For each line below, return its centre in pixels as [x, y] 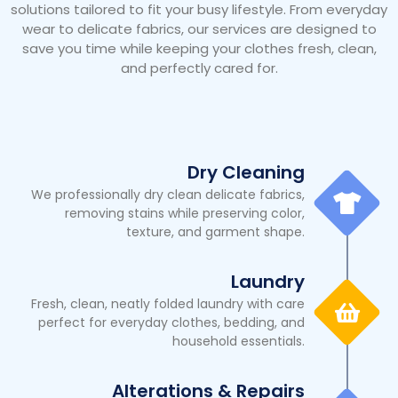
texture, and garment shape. [215, 232]
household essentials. [239, 342]
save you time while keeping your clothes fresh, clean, [199, 48]
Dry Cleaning [246, 173]
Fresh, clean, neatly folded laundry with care [168, 304]
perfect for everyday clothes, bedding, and [171, 323]
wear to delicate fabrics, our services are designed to [199, 28]
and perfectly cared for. [199, 68]
